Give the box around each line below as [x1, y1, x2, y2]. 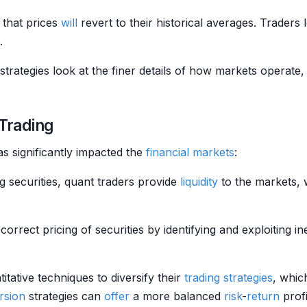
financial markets [146, 145, 234, 159]
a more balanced [130, 289, 224, 303]
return [247, 289, 280, 303]
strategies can [25, 289, 104, 303]
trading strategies [184, 271, 273, 284]
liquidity [180, 175, 218, 188]
